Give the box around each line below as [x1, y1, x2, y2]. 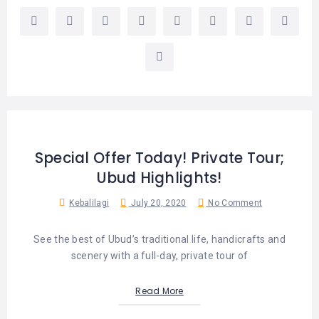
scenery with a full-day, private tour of [70, 249, 249, 261]
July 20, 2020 [128, 197, 187, 208]
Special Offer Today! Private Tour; [34, 148, 285, 168]
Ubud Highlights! [97, 168, 222, 188]
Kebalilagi [69, 197, 110, 208]
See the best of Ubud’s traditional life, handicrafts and [33, 233, 286, 245]
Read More [135, 284, 184, 297]
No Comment [206, 197, 263, 208]
